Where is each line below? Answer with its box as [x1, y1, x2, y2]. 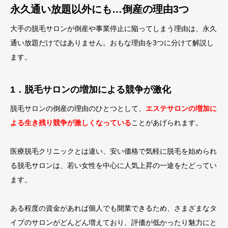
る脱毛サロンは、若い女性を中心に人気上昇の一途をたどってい [10, 161, 217, 169]
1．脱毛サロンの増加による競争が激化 [10, 84, 171, 95]
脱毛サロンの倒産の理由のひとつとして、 [10, 104, 146, 112]
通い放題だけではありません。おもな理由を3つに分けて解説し [10, 39, 214, 47]
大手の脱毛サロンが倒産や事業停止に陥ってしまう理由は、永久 [10, 24, 217, 33]
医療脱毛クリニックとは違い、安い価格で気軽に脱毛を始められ [10, 147, 217, 155]
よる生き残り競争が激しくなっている [10, 119, 131, 127]
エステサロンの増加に [146, 104, 217, 112]
